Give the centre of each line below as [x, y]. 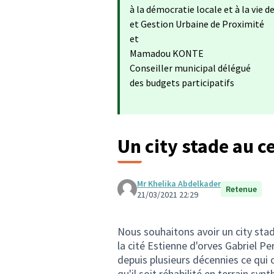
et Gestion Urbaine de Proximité [197, 24]
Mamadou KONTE [167, 53]
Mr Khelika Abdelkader [179, 183]
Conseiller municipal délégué [190, 68]
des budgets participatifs [182, 83]
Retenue [241, 189]
